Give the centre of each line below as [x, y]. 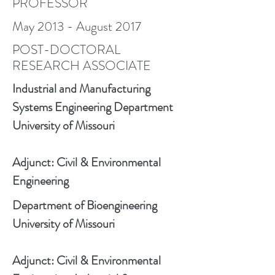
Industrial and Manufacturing [81, 89]
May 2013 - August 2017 [77, 26]
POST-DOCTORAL [66, 50]
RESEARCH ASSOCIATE [82, 66]
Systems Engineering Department [93, 107]
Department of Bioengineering [86, 205]
